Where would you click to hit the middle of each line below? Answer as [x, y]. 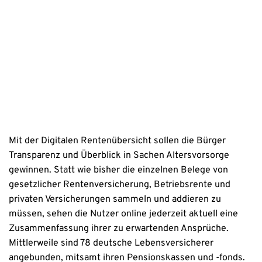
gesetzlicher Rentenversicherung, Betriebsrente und [120, 185]
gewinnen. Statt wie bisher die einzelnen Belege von [118, 170]
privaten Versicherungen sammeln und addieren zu [115, 200]
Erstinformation [123, 12]
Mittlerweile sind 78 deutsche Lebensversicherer [111, 244]
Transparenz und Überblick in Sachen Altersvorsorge [119, 156]
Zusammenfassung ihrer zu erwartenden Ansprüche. [119, 229]
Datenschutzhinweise [123, 35]
